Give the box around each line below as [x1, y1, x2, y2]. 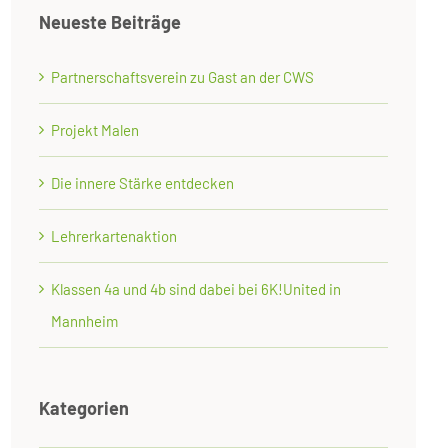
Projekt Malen [51, 121, 140, 140]
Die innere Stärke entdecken [51, 174, 235, 193]
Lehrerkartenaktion [51, 227, 178, 246]
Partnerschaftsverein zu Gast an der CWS [51, 68, 315, 87]
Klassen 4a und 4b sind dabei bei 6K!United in [51, 280, 342, 299]
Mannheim [51, 312, 119, 331]
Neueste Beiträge [39, 11, 182, 34]
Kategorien [39, 397, 130, 420]
